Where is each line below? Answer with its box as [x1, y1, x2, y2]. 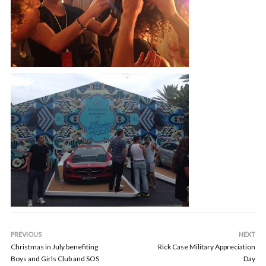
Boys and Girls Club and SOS [11, 254, 99, 263]
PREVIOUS [11, 230, 42, 238]
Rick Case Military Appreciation [158, 242, 255, 251]
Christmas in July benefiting [11, 242, 98, 251]
